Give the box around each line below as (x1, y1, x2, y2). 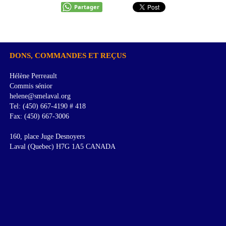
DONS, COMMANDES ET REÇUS (10, 51, 127, 60)
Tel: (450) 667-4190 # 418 (10, 102, 86, 110)
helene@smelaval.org (10, 92, 71, 100)
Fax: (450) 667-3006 (10, 112, 70, 121)
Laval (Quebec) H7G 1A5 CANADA (10, 143, 116, 151)
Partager (74, 3, 99, 11)
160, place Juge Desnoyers (10, 133, 85, 141)
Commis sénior (10, 82, 53, 90)
